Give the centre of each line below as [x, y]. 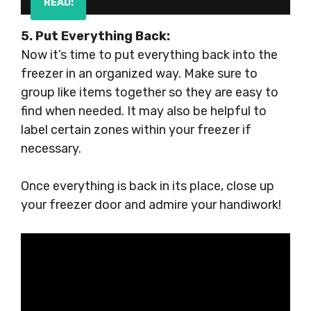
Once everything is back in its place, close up [148, 186]
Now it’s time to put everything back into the [149, 55]
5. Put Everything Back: [95, 36]
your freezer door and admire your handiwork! [151, 205]
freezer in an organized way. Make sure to [139, 74]
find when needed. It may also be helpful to [144, 111]
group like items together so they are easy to [150, 92]
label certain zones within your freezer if [136, 130]
